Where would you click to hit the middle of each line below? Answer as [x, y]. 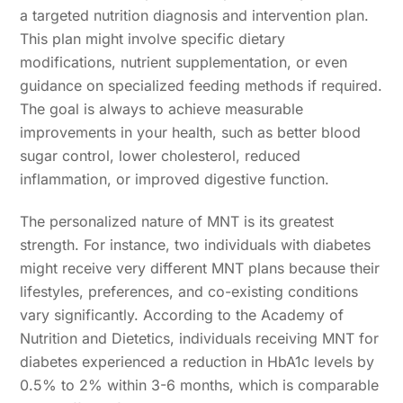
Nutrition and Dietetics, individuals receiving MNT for [200, 338]
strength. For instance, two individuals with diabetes [196, 244]
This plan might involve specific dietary [153, 38]
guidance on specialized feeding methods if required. [201, 85]
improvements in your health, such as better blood [191, 132]
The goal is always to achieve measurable [162, 108]
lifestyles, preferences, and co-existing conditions [189, 291]
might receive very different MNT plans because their [200, 268]
